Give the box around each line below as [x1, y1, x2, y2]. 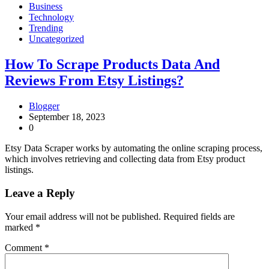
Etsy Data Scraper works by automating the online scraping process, [5, 143, 262, 154]
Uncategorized [29, 34, 84, 44]
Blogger [29, 101, 59, 112]
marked [5, 222, 35, 232]
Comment [5, 242, 44, 253]
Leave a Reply [5, 186, 75, 199]
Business [29, 1, 62, 12]
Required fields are [163, 211, 235, 222]
